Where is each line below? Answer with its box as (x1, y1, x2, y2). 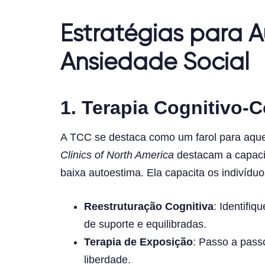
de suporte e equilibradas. (84, 218, 206, 230)
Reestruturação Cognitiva (84, 200, 214, 212)
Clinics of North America (60, 148, 174, 161)
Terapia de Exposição (84, 235, 193, 248)
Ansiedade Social (60, 51, 249, 75)
